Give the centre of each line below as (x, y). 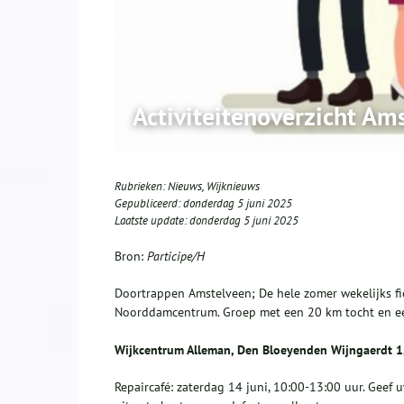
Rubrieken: (141, 187)
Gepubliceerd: (149, 204)
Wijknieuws (233, 187)
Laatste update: (152, 221)
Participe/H (174, 257)
